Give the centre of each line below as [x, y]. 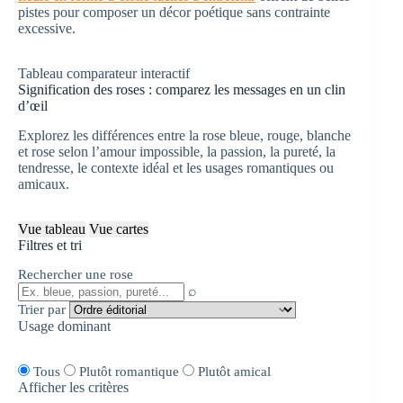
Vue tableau [52, 228]
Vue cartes [119, 228]
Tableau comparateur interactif [104, 73]
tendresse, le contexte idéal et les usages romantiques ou [176, 167]
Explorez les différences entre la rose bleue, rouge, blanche [184, 135]
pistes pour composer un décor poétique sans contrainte [174, 12]
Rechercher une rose [76, 275]
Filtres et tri [50, 245]
